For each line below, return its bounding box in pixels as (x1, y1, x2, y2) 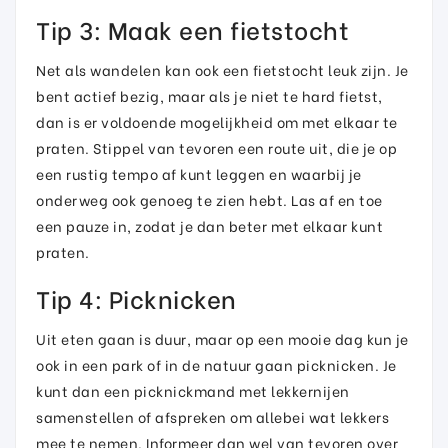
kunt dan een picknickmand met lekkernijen (36, 380, 350, 401)
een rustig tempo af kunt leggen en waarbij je (36, 163, 362, 184)
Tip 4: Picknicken (36, 280, 237, 315)
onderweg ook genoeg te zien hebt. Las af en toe (36, 189, 383, 210)
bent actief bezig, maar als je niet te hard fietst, (36, 85, 383, 106)
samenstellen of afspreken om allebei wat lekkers (36, 406, 389, 427)
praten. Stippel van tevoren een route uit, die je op (36, 137, 397, 158)
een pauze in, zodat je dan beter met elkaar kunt (36, 215, 383, 236)
